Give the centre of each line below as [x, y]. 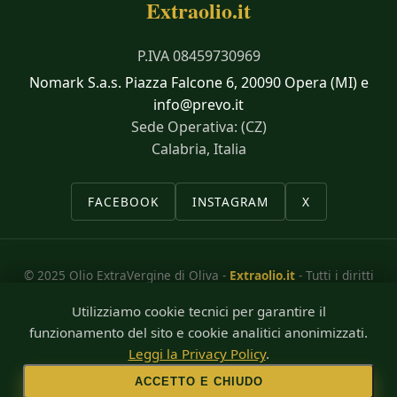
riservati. [198, 294]
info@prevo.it [198, 105]
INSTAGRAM [230, 202]
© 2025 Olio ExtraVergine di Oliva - [126, 275]
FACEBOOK [123, 202]
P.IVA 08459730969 [198, 56]
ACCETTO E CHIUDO [198, 381]
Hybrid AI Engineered [204, 365]
